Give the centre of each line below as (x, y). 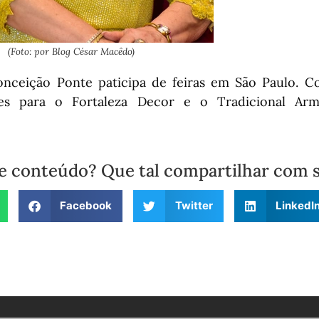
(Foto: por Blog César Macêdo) (71, 52)
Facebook (86, 205)
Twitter (194, 205)
